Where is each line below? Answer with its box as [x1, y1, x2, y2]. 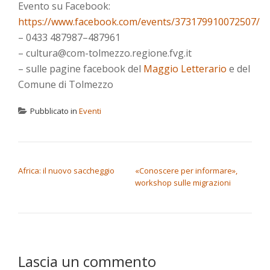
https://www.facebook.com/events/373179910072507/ [18, 15, 260, 28]
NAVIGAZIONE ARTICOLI [17, 151, 140, 165]
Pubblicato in [30, 105, 79, 116]
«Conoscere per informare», [135, 165, 237, 176]
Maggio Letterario [143, 62, 227, 75]
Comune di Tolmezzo [18, 78, 113, 91]
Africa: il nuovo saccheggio [18, 165, 115, 176]
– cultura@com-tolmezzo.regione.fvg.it [18, 46, 194, 60]
